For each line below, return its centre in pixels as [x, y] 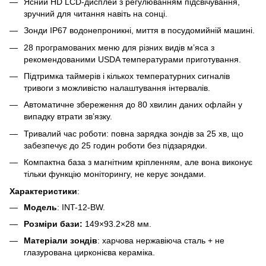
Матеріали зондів [61, 241]
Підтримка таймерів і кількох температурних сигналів [127, 76]
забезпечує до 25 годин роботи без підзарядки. [115, 145]
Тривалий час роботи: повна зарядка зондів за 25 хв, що [134, 133]
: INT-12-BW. [81, 207]
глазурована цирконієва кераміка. [89, 253]
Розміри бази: [53, 224]
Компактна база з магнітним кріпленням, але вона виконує [138, 162]
